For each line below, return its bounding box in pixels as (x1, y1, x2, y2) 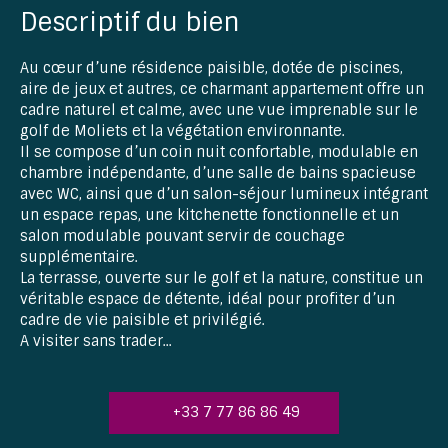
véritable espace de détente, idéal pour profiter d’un (20, 289, 395, 308)
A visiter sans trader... (20, 331, 172, 350)
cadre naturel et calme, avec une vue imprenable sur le (20, 100, 418, 119)
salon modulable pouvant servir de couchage (20, 226, 345, 245)
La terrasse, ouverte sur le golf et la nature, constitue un (20, 268, 423, 287)
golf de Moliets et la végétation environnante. (20, 121, 345, 140)
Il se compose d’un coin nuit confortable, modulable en (20, 142, 418, 161)
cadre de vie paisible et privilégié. (20, 310, 265, 329)
